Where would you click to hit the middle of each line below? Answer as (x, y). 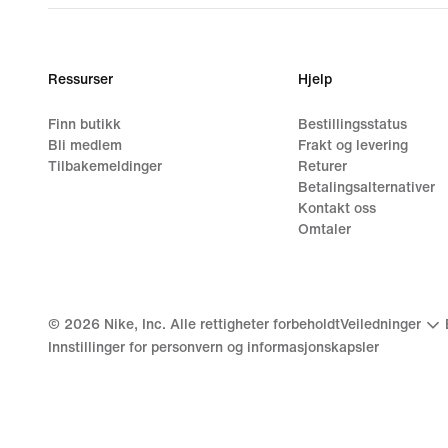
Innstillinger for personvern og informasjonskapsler (213, 347)
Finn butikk (84, 124)
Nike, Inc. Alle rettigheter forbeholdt (220, 325)
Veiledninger (380, 325)
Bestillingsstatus (352, 124)
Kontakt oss (336, 208)
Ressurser (80, 79)
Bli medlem (85, 145)
